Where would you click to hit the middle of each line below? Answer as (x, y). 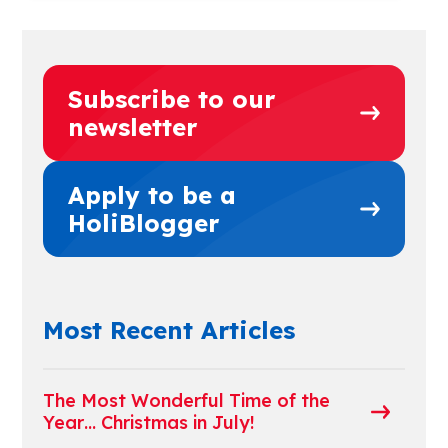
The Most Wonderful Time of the (186, 400)
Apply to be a (151, 195)
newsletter (132, 127)
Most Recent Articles (168, 330)
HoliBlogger (143, 223)
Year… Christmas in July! (148, 422)
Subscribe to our (171, 99)
